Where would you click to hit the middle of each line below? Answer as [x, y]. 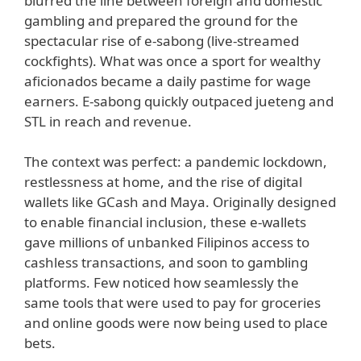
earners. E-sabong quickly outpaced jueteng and [179, 101]
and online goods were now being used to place [176, 323]
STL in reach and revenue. [108, 121]
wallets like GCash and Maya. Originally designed [180, 202]
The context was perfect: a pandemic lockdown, [176, 162]
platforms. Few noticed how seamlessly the [162, 283]
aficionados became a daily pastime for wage [168, 81]
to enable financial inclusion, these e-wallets [165, 222]
